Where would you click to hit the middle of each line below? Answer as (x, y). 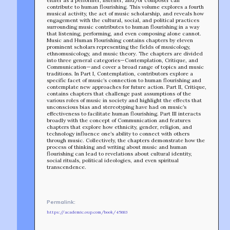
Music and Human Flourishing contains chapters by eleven (120, 40)
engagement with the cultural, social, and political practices (123, 20)
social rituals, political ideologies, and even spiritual (112, 160)
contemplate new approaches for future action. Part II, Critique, (126, 87)
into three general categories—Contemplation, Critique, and (122, 60)
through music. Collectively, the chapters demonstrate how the (126, 140)
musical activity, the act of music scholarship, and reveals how (125, 13)
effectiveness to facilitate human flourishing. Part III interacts (123, 113)
